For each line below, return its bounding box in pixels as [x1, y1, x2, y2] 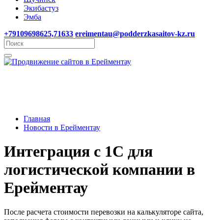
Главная [24, 114, 50, 123]
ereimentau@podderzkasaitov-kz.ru [75, 29, 195, 38]
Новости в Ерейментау [24, 123, 100, 132]
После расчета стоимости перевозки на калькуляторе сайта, [4, 207, 203, 216]
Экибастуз [24, 4, 58, 12]
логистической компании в [4, 161, 195, 179]
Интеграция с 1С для [4, 142, 153, 161]
